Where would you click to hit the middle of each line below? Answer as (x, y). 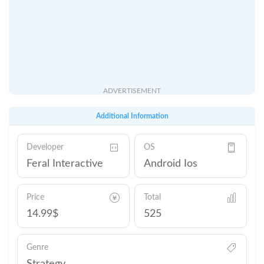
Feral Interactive (65, 164)
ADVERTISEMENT (132, 91)
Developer (45, 147)
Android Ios (170, 164)
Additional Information (132, 116)
